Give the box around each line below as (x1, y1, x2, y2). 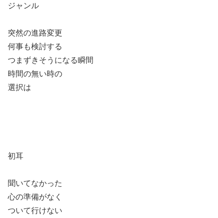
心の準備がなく (8, 192, 62, 201)
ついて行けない (8, 206, 62, 215)
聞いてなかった (8, 179, 62, 187)
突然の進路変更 (8, 28, 62, 37)
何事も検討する (8, 42, 62, 51)
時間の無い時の (8, 69, 62, 78)
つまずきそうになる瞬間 (8, 55, 93, 64)
